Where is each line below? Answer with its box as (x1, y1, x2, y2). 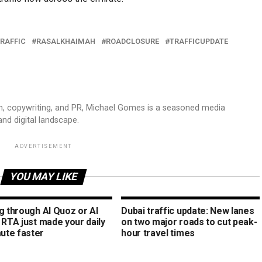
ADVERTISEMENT (14, 143, 73, 149)
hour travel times (121, 227, 195, 239)
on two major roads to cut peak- (121, 216, 257, 227)
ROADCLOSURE (106, 37, 159, 46)
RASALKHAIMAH (36, 37, 95, 46)
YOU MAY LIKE (8, 171, 79, 182)
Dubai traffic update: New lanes (121, 205, 254, 216)
